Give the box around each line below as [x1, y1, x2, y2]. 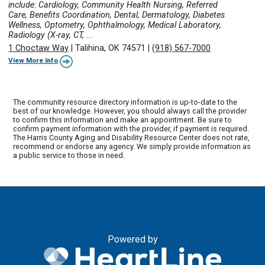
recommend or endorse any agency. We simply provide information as [13, 141, 251, 151]
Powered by [107, 233, 158, 245]
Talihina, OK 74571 [75, 43, 146, 53]
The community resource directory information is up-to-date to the [13, 97, 238, 106]
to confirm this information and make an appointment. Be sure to [13, 115, 232, 124]
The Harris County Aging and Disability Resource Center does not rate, [13, 132, 250, 142]
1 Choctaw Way [8, 43, 69, 53]
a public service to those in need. [13, 150, 125, 160]
